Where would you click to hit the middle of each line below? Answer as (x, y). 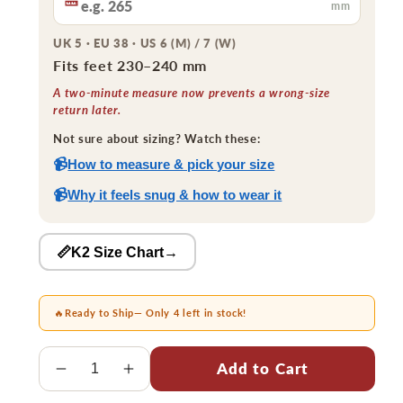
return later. (87, 109)
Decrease (101, 378)
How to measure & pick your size (171, 164)
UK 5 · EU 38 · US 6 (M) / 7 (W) (145, 43)
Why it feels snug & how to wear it (175, 195)
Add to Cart (263, 368)
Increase (165, 378)
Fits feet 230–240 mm (130, 65)
